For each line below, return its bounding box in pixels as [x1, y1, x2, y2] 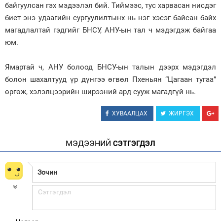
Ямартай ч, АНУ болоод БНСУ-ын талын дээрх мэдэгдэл [5, 62, 216, 72]
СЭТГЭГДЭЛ [111, 139, 155, 148]
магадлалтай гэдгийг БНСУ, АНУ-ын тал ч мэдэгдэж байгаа [5, 25, 216, 35]
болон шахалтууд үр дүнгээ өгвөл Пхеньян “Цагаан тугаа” [5, 74, 216, 84]
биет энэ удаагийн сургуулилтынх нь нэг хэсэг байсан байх [5, 13, 216, 22]
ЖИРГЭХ [169, 110, 194, 117]
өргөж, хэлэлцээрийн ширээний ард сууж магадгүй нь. [5, 87, 198, 96]
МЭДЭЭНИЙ [66, 138, 111, 148]
